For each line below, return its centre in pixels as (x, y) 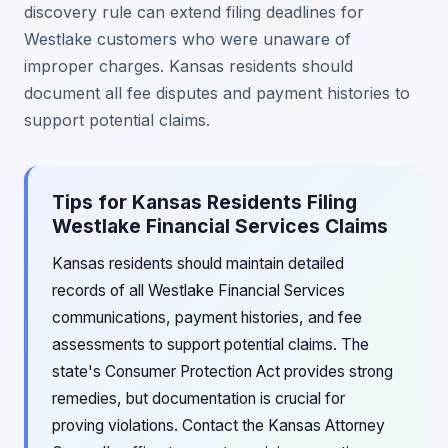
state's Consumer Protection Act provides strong (222, 371)
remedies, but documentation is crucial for (198, 398)
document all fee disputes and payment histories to (217, 93)
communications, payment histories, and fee (207, 317)
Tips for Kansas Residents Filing (204, 202)
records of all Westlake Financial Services (198, 290)
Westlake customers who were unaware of (187, 39)
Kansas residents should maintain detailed (198, 263)
